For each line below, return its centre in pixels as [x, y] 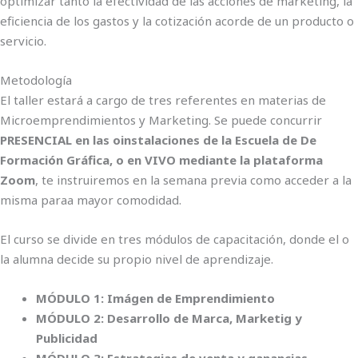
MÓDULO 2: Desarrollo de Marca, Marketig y [169, 318]
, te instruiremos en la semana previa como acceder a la [193, 180]
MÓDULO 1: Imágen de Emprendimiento [155, 298]
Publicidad [67, 338]
